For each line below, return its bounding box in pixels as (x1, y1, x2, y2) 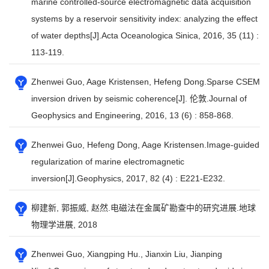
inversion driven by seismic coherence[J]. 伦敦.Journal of (31, 94, 247, 103)
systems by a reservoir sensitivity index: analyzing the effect (31, 14, 258, 23)
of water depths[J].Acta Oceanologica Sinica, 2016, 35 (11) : (31, 31, 259, 40)
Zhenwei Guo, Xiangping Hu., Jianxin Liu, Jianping (31, 249, 222, 259)
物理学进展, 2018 (31, 220, 97, 229)
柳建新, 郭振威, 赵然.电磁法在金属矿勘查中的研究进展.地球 (31, 203, 256, 213)
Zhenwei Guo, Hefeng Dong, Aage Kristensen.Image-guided (31, 140, 259, 150)
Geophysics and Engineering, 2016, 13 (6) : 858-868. (31, 110, 234, 120)
